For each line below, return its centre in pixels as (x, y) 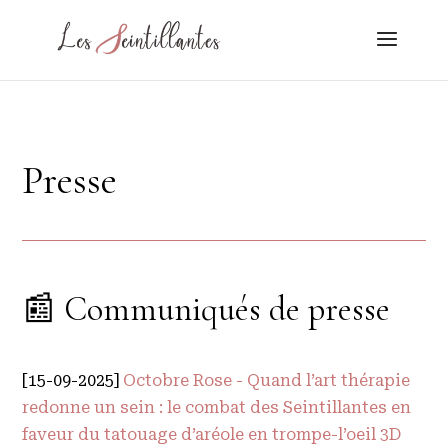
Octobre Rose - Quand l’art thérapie (267, 380)
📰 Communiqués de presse (206, 309)
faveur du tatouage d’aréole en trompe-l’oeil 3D (212, 434)
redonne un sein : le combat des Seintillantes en (217, 407)
